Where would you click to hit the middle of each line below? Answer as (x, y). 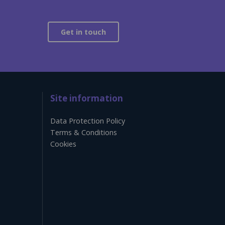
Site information (86, 98)
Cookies (63, 144)
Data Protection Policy (87, 121)
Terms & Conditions (83, 132)
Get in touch (83, 32)
